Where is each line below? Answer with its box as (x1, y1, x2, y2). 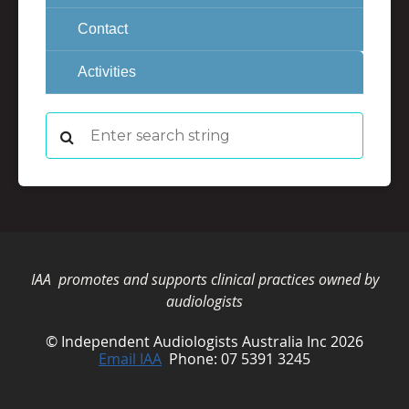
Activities (78, 64, 136, 80)
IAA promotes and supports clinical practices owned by (30, 269, 379, 290)
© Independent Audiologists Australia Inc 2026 (46, 331, 363, 352)
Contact (78, 21, 128, 37)
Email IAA (99, 349, 162, 370)
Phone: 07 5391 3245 (169, 349, 310, 370)
